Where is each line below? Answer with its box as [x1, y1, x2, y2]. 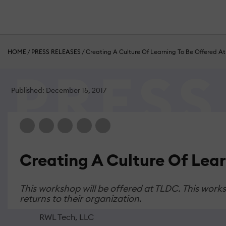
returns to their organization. [20, 193, 142, 205]
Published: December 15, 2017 [11, 86, 106, 95]
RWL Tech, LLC [39, 212, 94, 222]
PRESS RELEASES [31, 48, 81, 56]
